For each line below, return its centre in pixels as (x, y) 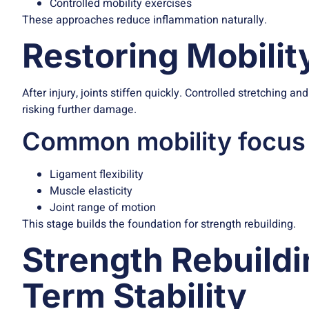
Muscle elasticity (91, 191)
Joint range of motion (103, 207)
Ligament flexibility (97, 174)
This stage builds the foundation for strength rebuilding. (159, 224)
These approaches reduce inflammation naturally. (144, 20)
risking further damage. (79, 110)
